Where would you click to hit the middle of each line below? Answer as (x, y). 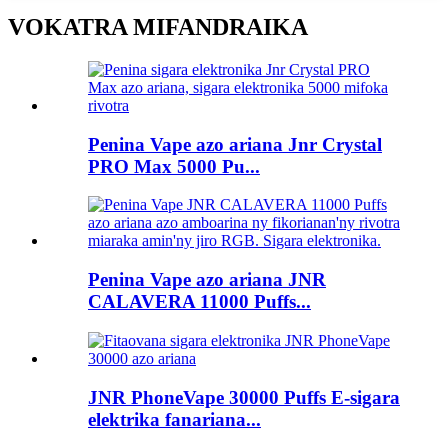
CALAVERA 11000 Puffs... (199, 302)
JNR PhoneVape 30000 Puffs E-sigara (244, 397)
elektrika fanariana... (174, 419)
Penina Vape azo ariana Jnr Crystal (235, 144)
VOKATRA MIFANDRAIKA (158, 27)
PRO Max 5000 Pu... (174, 166)
